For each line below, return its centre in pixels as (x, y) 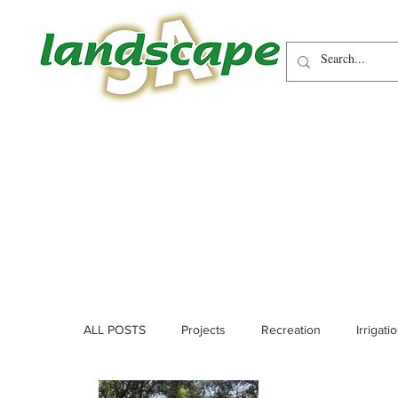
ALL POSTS (115, 329)
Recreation (291, 329)
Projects (203, 329)
